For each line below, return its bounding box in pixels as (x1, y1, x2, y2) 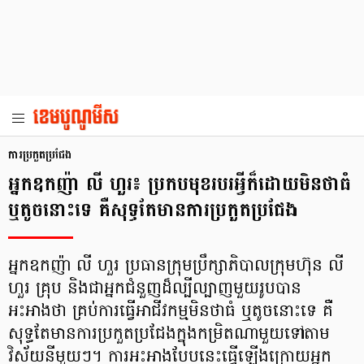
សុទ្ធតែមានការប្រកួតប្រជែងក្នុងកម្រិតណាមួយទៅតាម (8, 323, 330, 347)
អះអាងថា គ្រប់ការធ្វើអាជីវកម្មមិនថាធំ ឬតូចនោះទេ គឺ (8, 300, 333, 324)
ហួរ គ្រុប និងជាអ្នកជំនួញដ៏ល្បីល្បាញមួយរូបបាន (8, 277, 301, 301)
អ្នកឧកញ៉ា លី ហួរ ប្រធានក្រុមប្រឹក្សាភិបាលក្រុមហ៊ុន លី (8, 254, 344, 279)
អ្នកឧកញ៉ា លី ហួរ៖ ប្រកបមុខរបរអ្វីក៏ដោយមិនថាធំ (8, 167, 351, 201)
